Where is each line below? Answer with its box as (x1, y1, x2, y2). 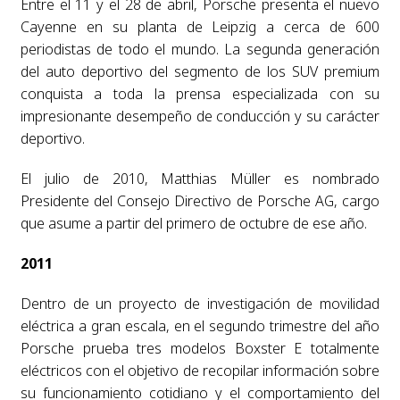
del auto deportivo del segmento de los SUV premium (20, 61, 380, 81)
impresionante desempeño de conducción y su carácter (20, 105, 380, 126)
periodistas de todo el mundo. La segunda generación (20, 38, 380, 59)
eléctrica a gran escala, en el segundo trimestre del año (20, 315, 380, 336)
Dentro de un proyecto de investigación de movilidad (20, 293, 380, 313)
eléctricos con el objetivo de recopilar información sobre (20, 360, 380, 380)
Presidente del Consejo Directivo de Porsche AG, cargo (20, 190, 380, 211)
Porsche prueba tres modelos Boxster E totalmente (20, 337, 380, 358)
